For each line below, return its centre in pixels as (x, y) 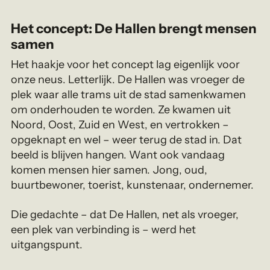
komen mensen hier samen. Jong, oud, (109, 170)
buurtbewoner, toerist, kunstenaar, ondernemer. (133, 185)
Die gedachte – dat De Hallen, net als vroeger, (125, 215)
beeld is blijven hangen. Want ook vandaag (118, 155)
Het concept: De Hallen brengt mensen (134, 29)
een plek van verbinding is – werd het (104, 230)
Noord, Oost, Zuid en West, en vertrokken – (120, 125)
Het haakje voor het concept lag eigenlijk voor (126, 65)
